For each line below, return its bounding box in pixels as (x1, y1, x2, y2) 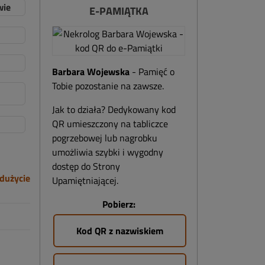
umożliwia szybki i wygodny (52, 145, 163, 159)
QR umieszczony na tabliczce (52, 117, 168, 131)
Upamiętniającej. (52, 173, 118, 188)
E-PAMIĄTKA (89, 3, 148, 19)
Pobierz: (102, 197, 135, 211)
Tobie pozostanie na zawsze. (52, 79, 164, 93)
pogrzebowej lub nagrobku (52, 131, 157, 145)
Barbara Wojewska (52, 64, 130, 79)
